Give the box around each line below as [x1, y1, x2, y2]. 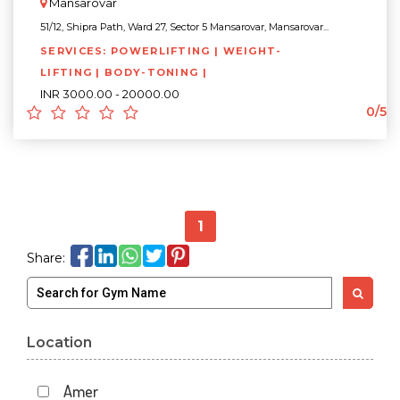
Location [27, 334, 92, 351]
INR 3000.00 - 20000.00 [40, 87, 179, 101]
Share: [27, 250, 65, 266]
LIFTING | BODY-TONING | [40, 66, 212, 79]
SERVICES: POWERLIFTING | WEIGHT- [40, 45, 282, 57]
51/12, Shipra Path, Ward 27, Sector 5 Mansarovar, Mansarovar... [40, 21, 329, 33]
